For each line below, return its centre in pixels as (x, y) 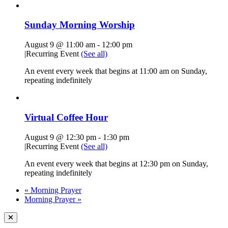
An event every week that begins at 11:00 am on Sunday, (116, 71)
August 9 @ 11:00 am (60, 45)
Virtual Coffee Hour (66, 117)
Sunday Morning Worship (80, 25)
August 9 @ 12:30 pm (60, 137)
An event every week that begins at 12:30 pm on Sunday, (116, 163)
